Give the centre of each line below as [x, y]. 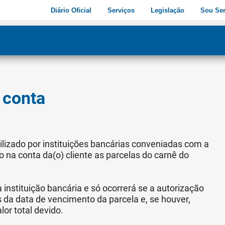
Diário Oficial [71, 10]
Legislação [167, 10]
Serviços [121, 10]
